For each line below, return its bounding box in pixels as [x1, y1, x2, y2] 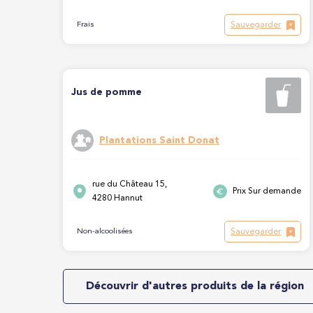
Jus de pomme [71, 87, 142, 97]
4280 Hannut [92, 194, 143, 203]
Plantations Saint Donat [99, 136, 219, 146]
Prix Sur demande [233, 187, 302, 196]
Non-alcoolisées [77, 228, 133, 236]
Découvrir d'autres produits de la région [86, 281, 304, 292]
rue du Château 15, [92, 180, 167, 189]
